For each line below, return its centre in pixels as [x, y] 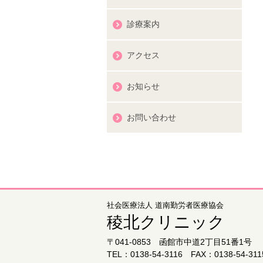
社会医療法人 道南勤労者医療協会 [165, 205]
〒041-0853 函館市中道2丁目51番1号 [179, 242]
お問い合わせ [151, 117]
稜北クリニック [166, 222]
